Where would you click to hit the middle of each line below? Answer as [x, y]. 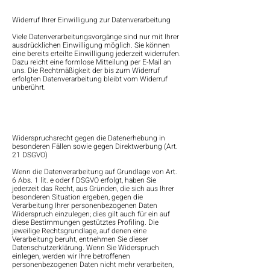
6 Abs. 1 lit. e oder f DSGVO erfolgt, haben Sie [84, 180]
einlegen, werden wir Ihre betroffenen [71, 256]
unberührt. [29, 87]
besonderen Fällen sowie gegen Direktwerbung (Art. [95, 146]
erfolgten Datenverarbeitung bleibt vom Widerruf [90, 79]
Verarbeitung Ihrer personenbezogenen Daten [85, 206]
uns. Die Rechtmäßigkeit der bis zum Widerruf [86, 71]
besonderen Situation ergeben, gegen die [77, 197]
